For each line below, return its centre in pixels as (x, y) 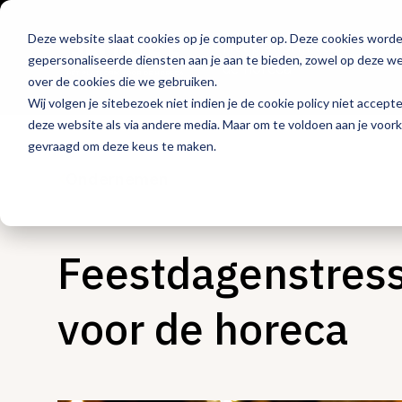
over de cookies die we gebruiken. (122, 81)
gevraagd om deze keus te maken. (122, 145)
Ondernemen (117, 179)
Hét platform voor (284, 47)
